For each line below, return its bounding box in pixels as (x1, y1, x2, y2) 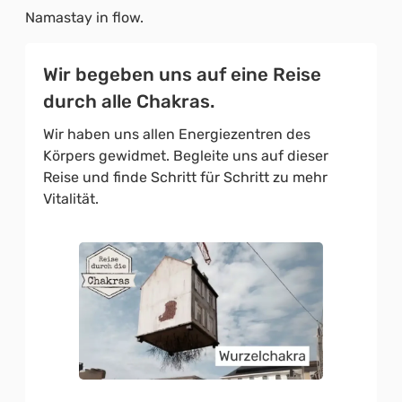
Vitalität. (43, 189, 99, 207)
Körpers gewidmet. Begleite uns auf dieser (43, 146, 328, 164)
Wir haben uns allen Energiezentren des (43, 125, 310, 143)
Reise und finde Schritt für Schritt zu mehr (43, 168, 328, 186)
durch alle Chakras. (43, 90, 214, 112)
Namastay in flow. (25, 8, 144, 26)
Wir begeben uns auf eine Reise (43, 63, 321, 85)
